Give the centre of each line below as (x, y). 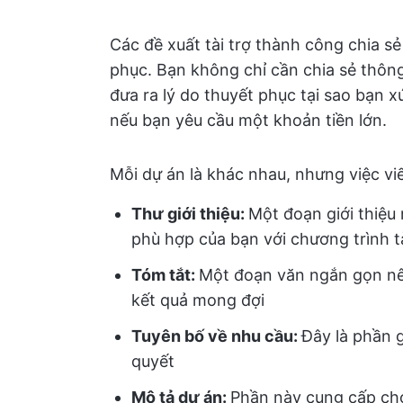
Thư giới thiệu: (190, 214)
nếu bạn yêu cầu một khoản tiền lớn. (248, 120)
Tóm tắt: (165, 275)
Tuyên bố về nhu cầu (212, 336)
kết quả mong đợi (198, 300)
